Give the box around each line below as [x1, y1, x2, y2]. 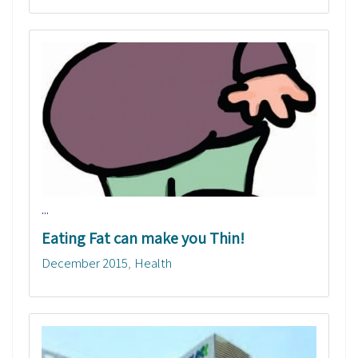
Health [134, 254, 172, 272]
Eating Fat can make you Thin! [42, 228, 245, 249]
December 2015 [42, 254, 128, 272]
